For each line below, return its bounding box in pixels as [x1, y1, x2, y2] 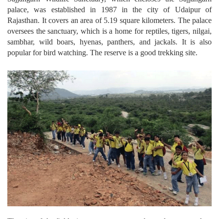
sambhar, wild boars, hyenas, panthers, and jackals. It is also [7, 38, 212, 46]
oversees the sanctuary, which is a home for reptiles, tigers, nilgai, [7, 27, 212, 36]
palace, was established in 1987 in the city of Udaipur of [7, 5, 212, 14]
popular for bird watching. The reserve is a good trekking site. [7, 48, 197, 57]
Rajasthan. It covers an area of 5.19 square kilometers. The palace [7, 16, 212, 25]
